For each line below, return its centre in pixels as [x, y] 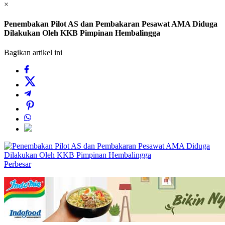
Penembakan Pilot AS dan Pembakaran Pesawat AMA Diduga [111, 24]
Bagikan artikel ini [33, 53]
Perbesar [18, 164]
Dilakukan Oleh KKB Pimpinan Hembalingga [82, 33]
